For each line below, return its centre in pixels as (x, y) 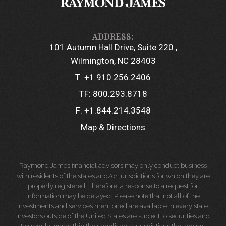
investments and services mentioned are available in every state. (113, 206)
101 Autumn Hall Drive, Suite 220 (112, 47)
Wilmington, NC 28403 (113, 60)
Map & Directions (113, 127)
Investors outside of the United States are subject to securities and (113, 216)
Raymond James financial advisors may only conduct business (113, 165)
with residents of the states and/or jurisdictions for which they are (113, 176)
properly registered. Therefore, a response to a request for (113, 186)
